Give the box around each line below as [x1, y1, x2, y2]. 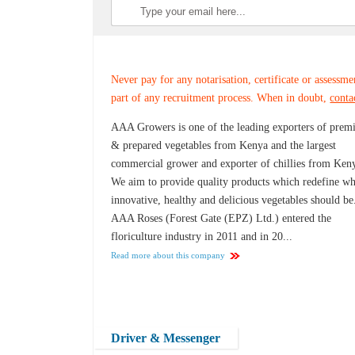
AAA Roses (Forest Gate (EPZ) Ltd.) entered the [111, 212, 332, 225]
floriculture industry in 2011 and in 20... [111, 231, 293, 243]
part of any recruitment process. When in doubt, [111, 92, 330, 105]
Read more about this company [111, 250, 226, 261]
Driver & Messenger [111, 330, 221, 345]
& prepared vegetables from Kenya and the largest [111, 139, 337, 152]
